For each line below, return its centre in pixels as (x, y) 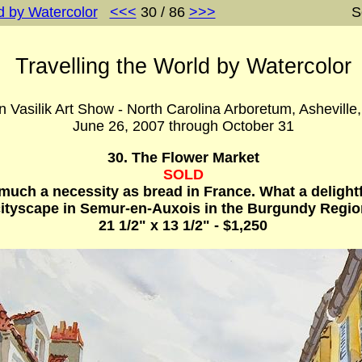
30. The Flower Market (183, 158)
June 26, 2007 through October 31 (183, 126)
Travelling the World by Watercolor (183, 66)
